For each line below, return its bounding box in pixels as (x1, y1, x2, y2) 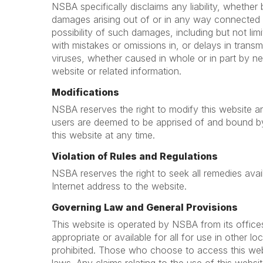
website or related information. (52, 65, 181, 77)
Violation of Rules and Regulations (52, 150, 218, 162)
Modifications (52, 86, 119, 98)
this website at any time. (52, 129, 155, 141)
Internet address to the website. (52, 180, 187, 192)
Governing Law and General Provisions (52, 201, 238, 213)
